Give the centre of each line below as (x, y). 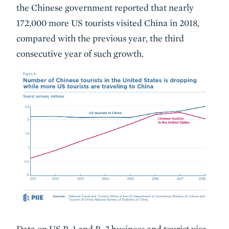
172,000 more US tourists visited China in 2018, (108, 23)
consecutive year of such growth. (80, 54)
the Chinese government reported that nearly (105, 8)
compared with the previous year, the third (100, 38)
